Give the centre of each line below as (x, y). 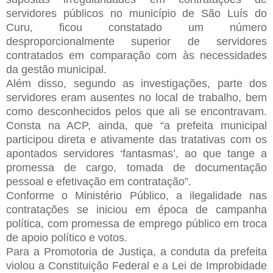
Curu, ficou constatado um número (136, 27)
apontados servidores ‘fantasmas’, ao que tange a (136, 153)
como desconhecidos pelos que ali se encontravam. (136, 111)
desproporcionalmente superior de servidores (136, 41)
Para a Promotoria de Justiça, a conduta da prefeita (136, 251)
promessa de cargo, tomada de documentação (136, 167)
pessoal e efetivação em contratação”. (99, 181)
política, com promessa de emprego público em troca (136, 223)
